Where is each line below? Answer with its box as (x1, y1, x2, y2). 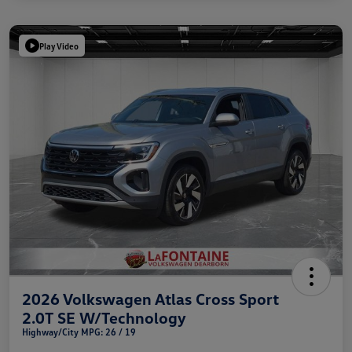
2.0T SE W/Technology (22, 308, 186, 328)
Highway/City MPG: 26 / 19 (22, 326, 136, 339)
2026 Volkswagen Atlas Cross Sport (22, 289, 279, 309)
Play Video (39, 40, 79, 51)
